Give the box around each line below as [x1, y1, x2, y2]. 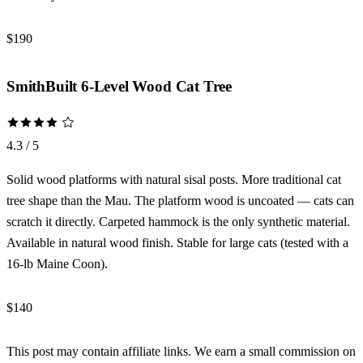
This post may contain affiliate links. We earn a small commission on [6, 344, 356, 358]
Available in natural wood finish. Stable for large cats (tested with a [6, 235, 348, 250]
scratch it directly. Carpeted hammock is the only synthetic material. [6, 214, 350, 228]
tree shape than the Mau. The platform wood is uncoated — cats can [6, 193, 354, 207]
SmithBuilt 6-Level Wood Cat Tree [6, 78, 233, 96]
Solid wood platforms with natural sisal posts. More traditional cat [6, 172, 341, 186]
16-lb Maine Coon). [6, 256, 108, 271]
